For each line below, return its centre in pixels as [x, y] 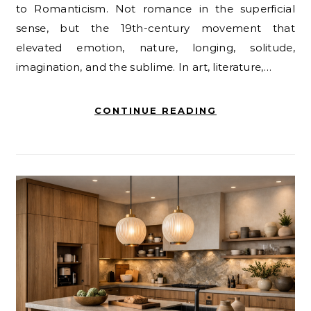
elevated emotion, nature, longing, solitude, [155, 48]
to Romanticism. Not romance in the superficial [155, 9]
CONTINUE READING [155, 111]
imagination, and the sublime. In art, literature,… [144, 67]
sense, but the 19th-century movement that [155, 28]
